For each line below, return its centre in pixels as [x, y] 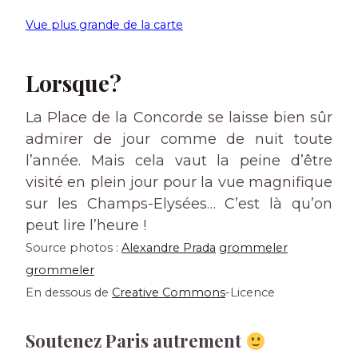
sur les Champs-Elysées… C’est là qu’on [179, 204]
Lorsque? [74, 83]
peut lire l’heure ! [86, 226]
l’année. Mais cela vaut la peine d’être [179, 161]
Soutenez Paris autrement [135, 341]
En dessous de [69, 293]
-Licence [250, 293]
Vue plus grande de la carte [104, 25]
